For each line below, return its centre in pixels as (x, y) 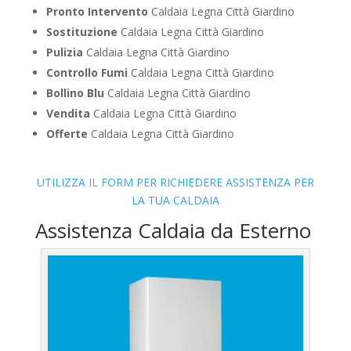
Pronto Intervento (97, 12)
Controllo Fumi (87, 73)
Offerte (67, 134)
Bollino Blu (75, 93)
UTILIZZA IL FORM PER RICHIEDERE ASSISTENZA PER (175, 183)
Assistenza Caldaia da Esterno (173, 231)
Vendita (68, 114)
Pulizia (64, 52)
